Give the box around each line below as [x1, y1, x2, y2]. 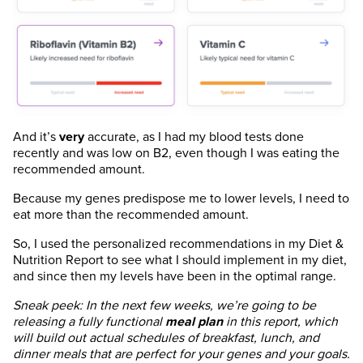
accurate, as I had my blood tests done [84, 129, 304, 146]
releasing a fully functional [13, 314, 165, 331]
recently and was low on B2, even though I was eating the [13, 145, 340, 162]
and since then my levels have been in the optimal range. [13, 268, 336, 285]
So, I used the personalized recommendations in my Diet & [13, 236, 344, 253]
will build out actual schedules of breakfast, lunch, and [13, 330, 319, 347]
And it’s [13, 129, 59, 146]
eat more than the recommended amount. [13, 207, 249, 224]
